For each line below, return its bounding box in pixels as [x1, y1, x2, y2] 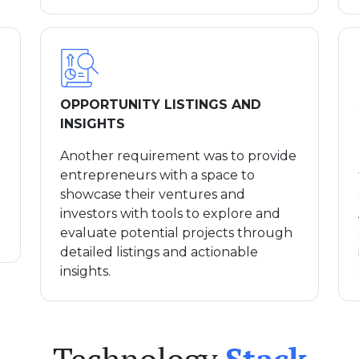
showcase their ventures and [60, 186, 245, 202]
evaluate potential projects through [60, 224, 292, 240]
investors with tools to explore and [60, 205, 280, 221]
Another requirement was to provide [60, 147, 296, 163]
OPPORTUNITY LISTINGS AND [60, 96, 261, 112]
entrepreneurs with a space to [60, 167, 255, 183]
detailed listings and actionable [60, 244, 258, 260]
